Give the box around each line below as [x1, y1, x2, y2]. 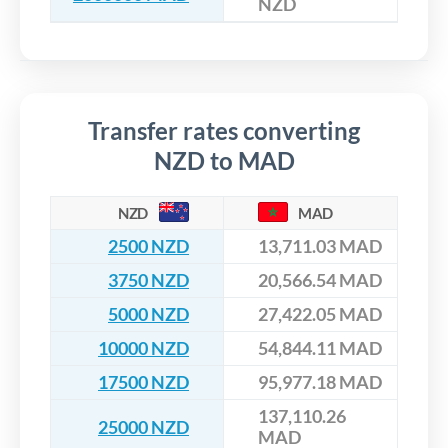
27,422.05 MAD [258, 303, 382, 326]
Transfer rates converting [88, 116, 360, 146]
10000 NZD [98, 337, 189, 360]
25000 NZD [98, 415, 189, 438]
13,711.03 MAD [258, 235, 382, 258]
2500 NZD [108, 235, 189, 258]
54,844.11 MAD [258, 337, 382, 360]
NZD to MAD [153, 146, 295, 176]
